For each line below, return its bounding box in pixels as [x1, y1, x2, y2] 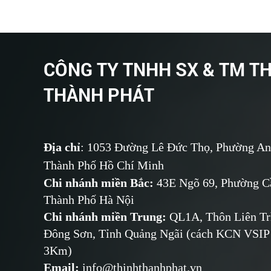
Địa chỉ [44, 140, 80, 154]
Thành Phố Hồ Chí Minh [44, 158, 164, 172]
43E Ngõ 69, [157, 175, 221, 189]
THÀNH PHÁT [44, 82, 154, 106]
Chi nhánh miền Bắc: [44, 175, 157, 189]
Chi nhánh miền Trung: [44, 209, 166, 223]
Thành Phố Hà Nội [44, 192, 134, 206]
